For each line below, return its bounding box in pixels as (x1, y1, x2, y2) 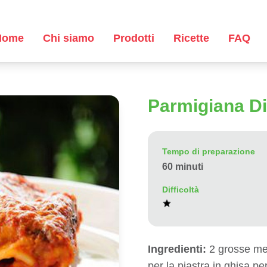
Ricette (173, 32, 209, 44)
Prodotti (113, 32, 154, 44)
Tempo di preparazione (162, 147, 255, 156)
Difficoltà (162, 185, 199, 194)
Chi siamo (42, 32, 94, 44)
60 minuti (162, 162, 203, 172)
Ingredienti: (148, 243, 206, 255)
